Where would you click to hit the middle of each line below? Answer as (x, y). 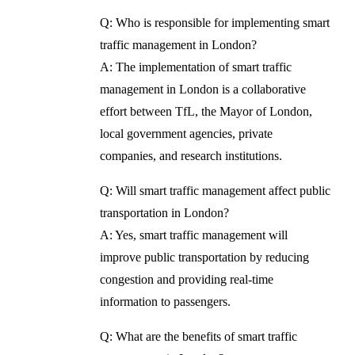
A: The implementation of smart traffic (196, 67)
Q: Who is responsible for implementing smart (215, 22)
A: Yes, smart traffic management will (194, 235)
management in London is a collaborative (203, 89)
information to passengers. (166, 301)
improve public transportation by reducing (205, 257)
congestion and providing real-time (187, 279)
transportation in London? (165, 212)
